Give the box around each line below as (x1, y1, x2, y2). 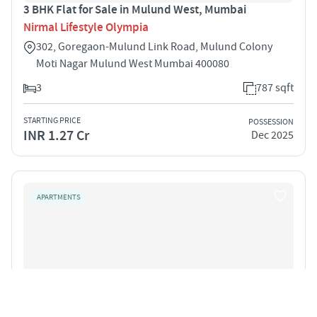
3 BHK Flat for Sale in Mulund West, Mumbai (23, 1, 246, 18)
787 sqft (256, 80, 294, 95)
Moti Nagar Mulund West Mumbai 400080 (36, 56, 229, 71)
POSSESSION (248, 117, 294, 128)
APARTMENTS (37, 192, 81, 202)
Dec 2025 (251, 128, 294, 143)
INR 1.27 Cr (23, 126, 89, 145)
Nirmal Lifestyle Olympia (23, 19, 149, 35)
